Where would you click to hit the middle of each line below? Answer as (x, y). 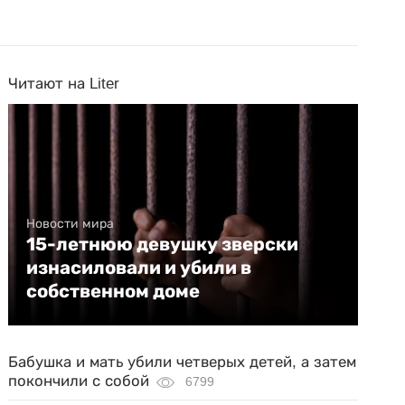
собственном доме (113, 291)
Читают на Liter (64, 83)
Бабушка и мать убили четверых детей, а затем (183, 362)
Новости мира (71, 223)
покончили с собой (79, 381)
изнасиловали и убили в (139, 267)
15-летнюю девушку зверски (163, 244)
